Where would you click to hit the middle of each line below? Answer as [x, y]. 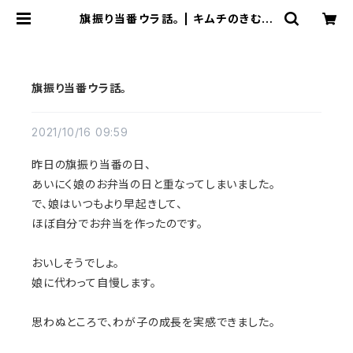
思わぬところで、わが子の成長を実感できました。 [154, 322]
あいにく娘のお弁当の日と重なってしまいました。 [154, 184]
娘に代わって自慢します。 [94, 282]
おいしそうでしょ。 [76, 263]
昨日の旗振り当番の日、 [91, 164]
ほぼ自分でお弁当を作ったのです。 [117, 223]
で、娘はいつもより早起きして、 [107, 204]
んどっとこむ [176, 31]
